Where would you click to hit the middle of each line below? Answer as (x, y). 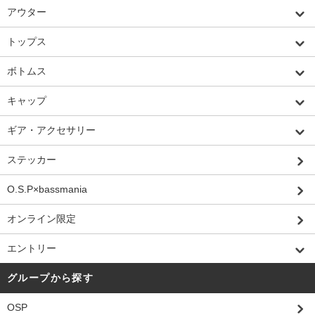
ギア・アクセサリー (51, 130)
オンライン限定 (41, 218)
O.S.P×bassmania (47, 189)
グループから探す (51, 277)
